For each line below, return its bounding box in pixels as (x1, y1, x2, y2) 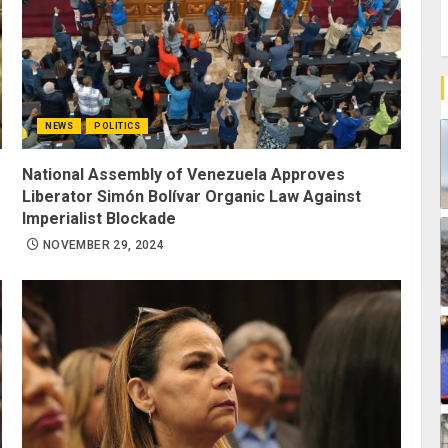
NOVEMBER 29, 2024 (43, 238, 165, 253)
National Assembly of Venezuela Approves (22, 165, 346, 185)
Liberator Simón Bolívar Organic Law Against (22, 187, 362, 207)
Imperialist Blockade (22, 209, 177, 229)
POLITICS (94, 121, 141, 132)
